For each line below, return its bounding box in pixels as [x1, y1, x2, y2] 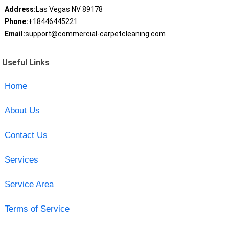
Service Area [4, 179, 54, 189]
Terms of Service [4, 203, 70, 214]
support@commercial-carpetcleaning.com [25, 30, 166, 38]
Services [4, 154, 38, 165]
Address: [4, 5, 36, 14]
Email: [4, 30, 25, 38]
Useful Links [2, 57, 50, 67]
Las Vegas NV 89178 [35, 5, 103, 14]
